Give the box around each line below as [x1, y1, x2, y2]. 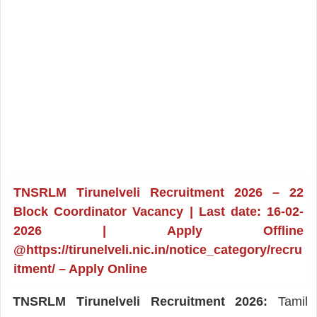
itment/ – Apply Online [13, 261, 147, 276]
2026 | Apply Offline [13, 223, 304, 238]
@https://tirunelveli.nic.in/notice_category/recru [13, 242, 302, 257]
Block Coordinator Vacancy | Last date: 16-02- [13, 204, 304, 219]
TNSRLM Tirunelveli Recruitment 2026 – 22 [13, 185, 304, 200]
